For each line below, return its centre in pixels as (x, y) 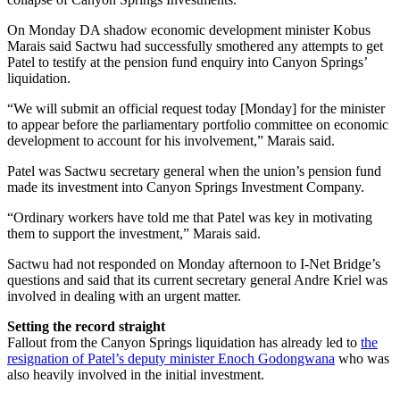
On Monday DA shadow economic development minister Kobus (189, 29)
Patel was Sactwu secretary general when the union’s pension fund (194, 171)
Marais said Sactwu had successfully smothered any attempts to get (195, 46)
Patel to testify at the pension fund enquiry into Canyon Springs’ (187, 62)
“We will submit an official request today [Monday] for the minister (196, 108)
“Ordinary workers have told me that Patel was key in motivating (190, 217)
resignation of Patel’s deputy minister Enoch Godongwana (171, 358)
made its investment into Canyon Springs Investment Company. (186, 187)
